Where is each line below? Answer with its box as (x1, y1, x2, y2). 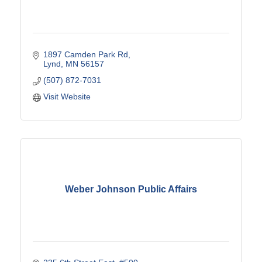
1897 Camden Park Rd (43, 49, 128, 59)
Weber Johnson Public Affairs (65, 184, 197, 195)
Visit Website (43, 91, 91, 101)
